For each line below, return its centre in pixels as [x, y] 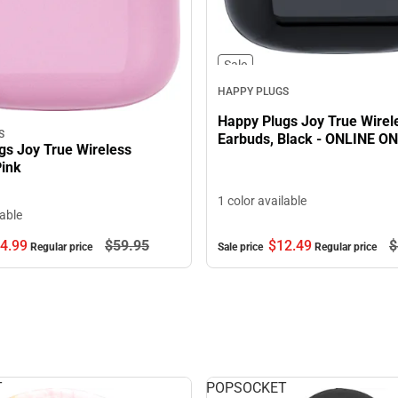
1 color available [262, 200]
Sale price [242, 247]
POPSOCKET [247, 387]
